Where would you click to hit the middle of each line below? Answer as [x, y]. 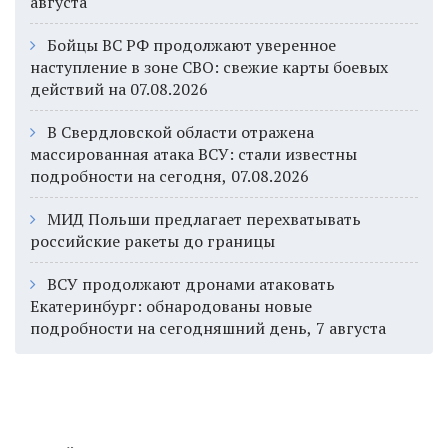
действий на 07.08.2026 [119, 89]
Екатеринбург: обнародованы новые [171, 306]
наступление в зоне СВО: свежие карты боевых [209, 67]
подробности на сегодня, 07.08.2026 [169, 176]
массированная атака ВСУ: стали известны [193, 154]
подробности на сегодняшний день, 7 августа [208, 328]
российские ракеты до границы [152, 241]
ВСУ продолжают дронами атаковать [191, 284]
